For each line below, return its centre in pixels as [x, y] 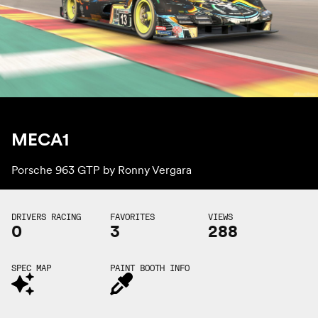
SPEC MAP [31, 268]
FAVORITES [132, 216]
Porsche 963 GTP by [65, 169]
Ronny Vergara [155, 169]
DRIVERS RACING [46, 216]
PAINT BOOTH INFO [149, 268]
